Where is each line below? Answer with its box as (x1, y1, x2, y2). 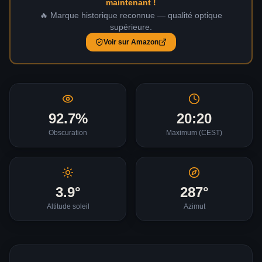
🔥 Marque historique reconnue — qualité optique (40, 11, 222, 20)
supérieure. (110, 22, 152, 32)
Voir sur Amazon (104, 38, 158, 46)
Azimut (183, 202, 205, 211)
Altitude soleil (46, 202, 89, 211)
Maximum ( (166, 129, 201, 137)
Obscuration (49, 129, 87, 137)
